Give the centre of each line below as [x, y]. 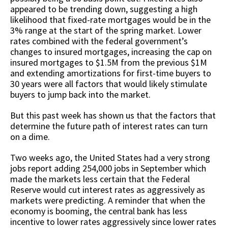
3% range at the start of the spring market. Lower [106, 30]
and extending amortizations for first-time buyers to [111, 73]
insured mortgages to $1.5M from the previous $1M [109, 62]
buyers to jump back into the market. [81, 94]
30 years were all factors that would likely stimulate [109, 84]
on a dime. [31, 137]
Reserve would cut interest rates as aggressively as [108, 190]
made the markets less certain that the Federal [100, 179]
